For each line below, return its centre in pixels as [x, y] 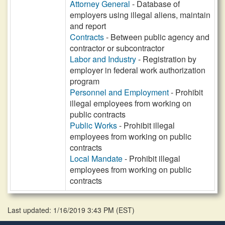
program [85, 81]
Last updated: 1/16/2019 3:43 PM [62, 210]
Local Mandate [96, 158]
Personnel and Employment [119, 92]
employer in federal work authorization [138, 70]
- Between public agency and [157, 37]
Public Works [93, 125]
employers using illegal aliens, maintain [140, 15]
